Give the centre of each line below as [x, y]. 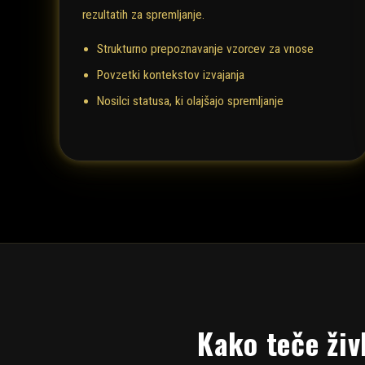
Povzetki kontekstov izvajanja [171, 75]
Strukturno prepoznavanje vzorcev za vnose [205, 49]
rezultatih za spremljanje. [143, 15]
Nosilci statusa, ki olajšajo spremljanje [190, 101]
